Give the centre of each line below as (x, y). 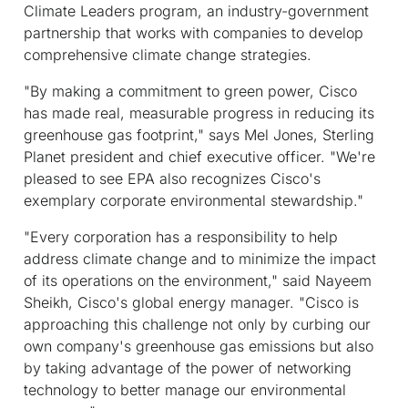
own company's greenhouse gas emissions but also (199, 346)
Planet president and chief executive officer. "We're (199, 156)
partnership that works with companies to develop (194, 32)
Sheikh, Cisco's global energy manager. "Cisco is (191, 302)
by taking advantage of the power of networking (188, 367)
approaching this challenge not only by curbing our (197, 324)
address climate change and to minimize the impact (200, 258)
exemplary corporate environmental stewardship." (194, 200)
